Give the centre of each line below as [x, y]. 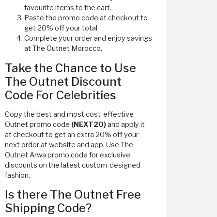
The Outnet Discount [63, 81]
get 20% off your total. [62, 28]
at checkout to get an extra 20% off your [72, 134]
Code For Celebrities [61, 95]
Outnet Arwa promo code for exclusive [68, 155]
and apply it [126, 124]
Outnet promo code [38, 124]
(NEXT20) [89, 124]
